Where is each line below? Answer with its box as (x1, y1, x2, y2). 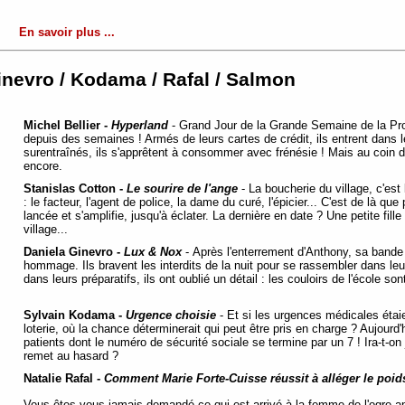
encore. (24, 158, 66, 173)
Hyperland (111, 118, 168, 132)
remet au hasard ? (24, 348, 122, 363)
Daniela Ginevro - (24, 244, 124, 259)
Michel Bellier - (24, 118, 111, 132)
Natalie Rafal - (24, 371, 104, 385)
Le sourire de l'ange (127, 181, 238, 195)
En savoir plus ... (19, 24, 115, 39)
